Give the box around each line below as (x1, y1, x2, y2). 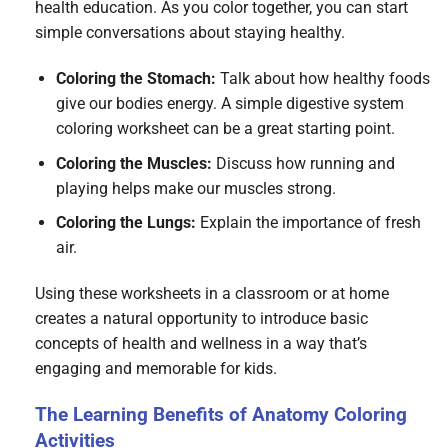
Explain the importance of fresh (195, 213, 421, 233)
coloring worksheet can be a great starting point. (55, 119, 395, 139)
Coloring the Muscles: (55, 153, 212, 173)
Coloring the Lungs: (55, 213, 196, 233)
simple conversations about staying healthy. (35, 23, 345, 43)
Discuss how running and (211, 153, 395, 173)
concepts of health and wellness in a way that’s (35, 334, 367, 353)
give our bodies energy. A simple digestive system (55, 94, 404, 114)
